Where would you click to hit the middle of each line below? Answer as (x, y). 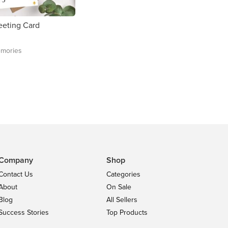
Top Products (127, 212)
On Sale (119, 187)
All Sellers (122, 200)
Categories (123, 174)
